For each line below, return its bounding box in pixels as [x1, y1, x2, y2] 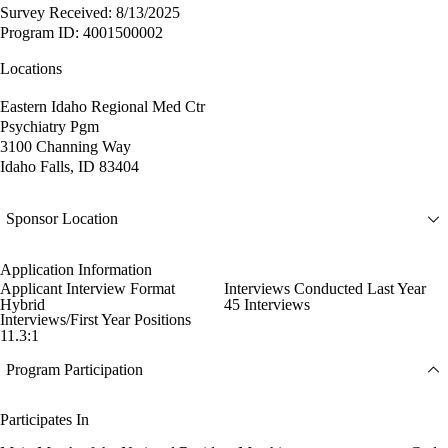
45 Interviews [224, 295, 310, 313]
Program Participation [6, 361, 143, 379]
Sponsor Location [6, 210, 118, 228]
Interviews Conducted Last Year [224, 279, 426, 297]
